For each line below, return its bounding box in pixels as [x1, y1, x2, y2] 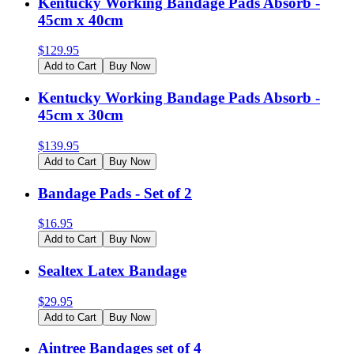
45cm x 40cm [38, 11, 123, 28]
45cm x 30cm [38, 107, 123, 124]
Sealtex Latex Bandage [38, 262, 186, 279]
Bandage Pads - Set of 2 [38, 184, 192, 201]
